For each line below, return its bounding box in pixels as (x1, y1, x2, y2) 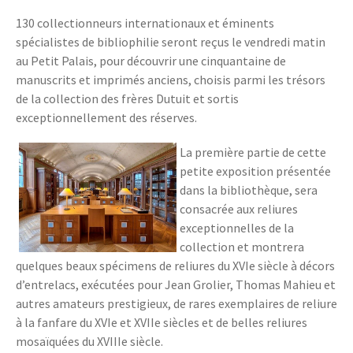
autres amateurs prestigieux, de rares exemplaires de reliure (16, 295, 337, 311)
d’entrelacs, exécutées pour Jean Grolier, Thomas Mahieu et (16, 277, 336, 292)
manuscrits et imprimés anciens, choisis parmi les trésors (16, 72, 325, 87)
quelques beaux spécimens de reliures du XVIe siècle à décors (16, 258, 335, 273)
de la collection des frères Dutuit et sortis (16, 91, 239, 106)
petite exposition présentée (180, 163, 331, 179)
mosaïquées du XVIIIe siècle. (16, 333, 165, 349)
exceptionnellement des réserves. (16, 110, 197, 125)
